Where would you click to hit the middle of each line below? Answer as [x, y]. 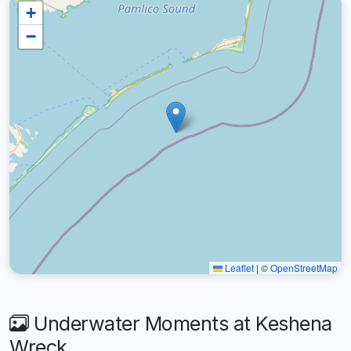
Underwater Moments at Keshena [180, 323]
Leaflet [238, 267]
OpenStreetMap [304, 267]
